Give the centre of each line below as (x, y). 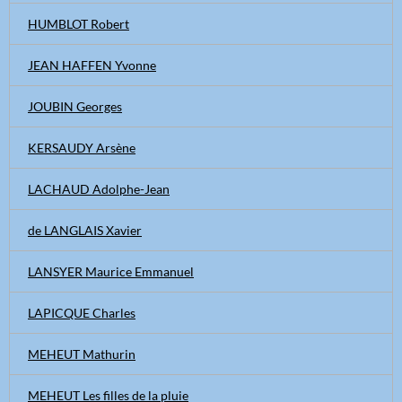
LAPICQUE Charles (82, 313)
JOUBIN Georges (75, 106)
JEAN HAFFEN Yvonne (92, 65)
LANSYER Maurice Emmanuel (111, 271)
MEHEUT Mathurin (82, 354)
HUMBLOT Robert (79, 24)
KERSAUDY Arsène (82, 148)
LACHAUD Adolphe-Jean (99, 189)
